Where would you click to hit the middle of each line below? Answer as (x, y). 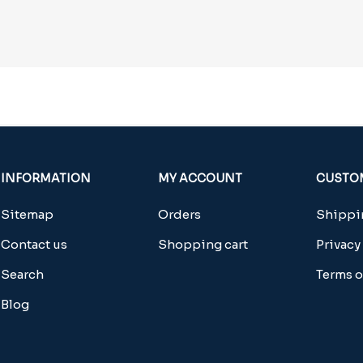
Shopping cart (203, 244)
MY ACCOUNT (201, 178)
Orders (180, 214)
